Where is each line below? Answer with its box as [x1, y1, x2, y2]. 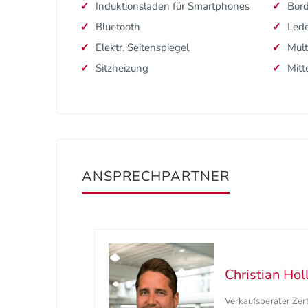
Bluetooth [96, 20, 140, 34]
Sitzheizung [96, 61, 148, 76]
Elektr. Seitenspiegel [96, 41, 189, 55]
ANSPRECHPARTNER [82, 167, 230, 186]
